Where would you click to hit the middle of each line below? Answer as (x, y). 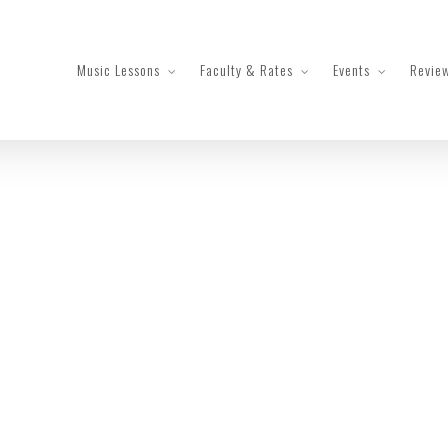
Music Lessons (118, 69)
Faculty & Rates (246, 69)
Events (351, 69)
